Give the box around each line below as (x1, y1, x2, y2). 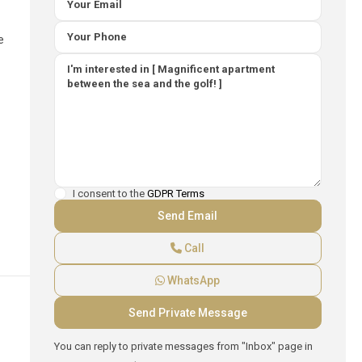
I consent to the (72, 187, 147, 200)
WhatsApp (165, 274, 221, 287)
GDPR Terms (146, 187, 204, 200)
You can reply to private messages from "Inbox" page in (53, 340, 313, 352)
